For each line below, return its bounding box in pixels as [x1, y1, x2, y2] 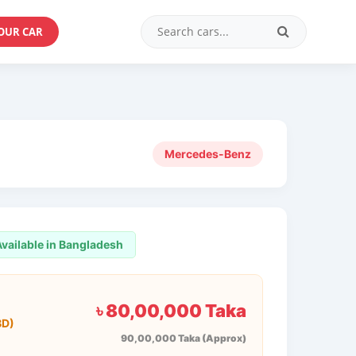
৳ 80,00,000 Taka [95, 300, 246, 321]
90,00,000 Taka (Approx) [120, 332, 246, 344]
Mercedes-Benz [164, 146, 251, 161]
